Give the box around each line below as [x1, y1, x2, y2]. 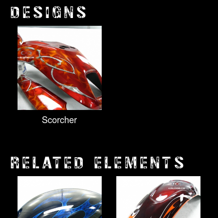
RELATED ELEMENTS [10, 154, 186, 172]
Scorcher [42, 113, 77, 126]
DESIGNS [10, 4, 89, 22]
